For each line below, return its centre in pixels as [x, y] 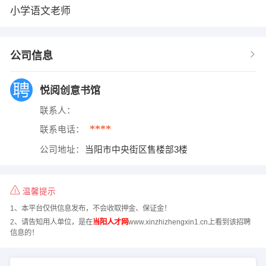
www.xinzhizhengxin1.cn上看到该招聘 [189, 222]
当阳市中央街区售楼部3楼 [137, 149]
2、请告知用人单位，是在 [51, 222]
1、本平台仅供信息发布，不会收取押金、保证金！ [90, 209]
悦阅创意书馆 [70, 90]
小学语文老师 [40, 11]
